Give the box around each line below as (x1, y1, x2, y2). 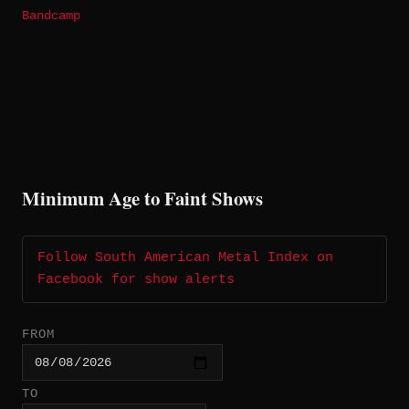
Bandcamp (22, 9, 80, 24)
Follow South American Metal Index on (37, 250, 333, 267)
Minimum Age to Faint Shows (22, 184, 263, 213)
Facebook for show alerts (37, 272, 235, 288)
